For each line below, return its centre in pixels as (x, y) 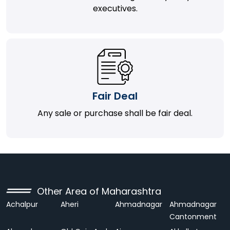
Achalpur (22, 204)
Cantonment (193, 217)
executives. (115, 8)
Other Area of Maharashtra (99, 191)
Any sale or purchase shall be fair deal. (115, 113)
